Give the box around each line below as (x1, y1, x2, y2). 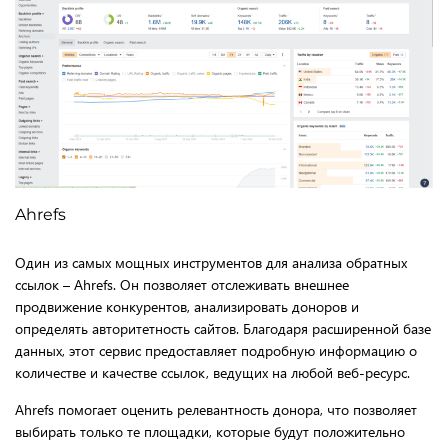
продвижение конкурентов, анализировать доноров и (15, 296, 359, 316)
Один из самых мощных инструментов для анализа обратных (15, 252, 407, 272)
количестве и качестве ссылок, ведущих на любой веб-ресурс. (15, 362, 410, 382)
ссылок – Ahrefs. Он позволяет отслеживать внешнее (15, 274, 349, 294)
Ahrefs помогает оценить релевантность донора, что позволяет (15, 399, 417, 419)
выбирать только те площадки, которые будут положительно (15, 421, 405, 441)
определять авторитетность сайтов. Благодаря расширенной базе (15, 318, 431, 338)
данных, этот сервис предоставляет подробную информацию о (15, 340, 417, 360)
